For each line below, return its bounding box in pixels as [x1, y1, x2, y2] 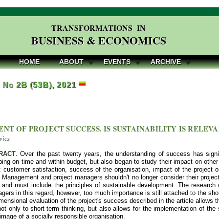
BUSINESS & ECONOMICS [31, 32, 166, 48]
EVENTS [104, 58, 131, 66]
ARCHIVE [151, 58, 181, 66]
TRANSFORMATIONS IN [51, 22, 146, 33]
